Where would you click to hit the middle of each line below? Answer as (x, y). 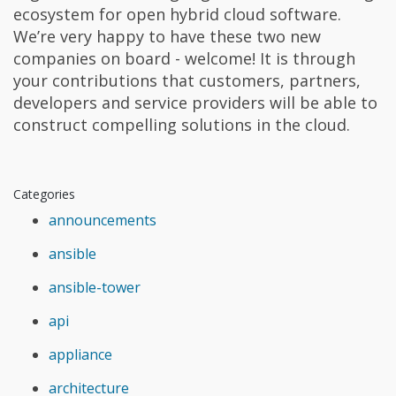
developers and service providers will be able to (195, 102)
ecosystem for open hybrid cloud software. (177, 14)
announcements (103, 220)
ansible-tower (95, 287)
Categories (44, 194)
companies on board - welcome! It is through (184, 58)
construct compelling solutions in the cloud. (182, 124)
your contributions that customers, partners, (187, 80)
